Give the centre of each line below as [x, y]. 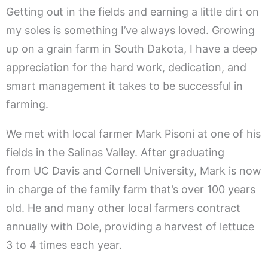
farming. [27, 105]
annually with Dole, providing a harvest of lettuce [130, 227]
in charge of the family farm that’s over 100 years [131, 190]
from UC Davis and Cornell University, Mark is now [134, 171]
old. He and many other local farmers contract [123, 208]
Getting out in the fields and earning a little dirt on [133, 12]
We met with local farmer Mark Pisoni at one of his [133, 134]
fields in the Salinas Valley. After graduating [115, 153]
